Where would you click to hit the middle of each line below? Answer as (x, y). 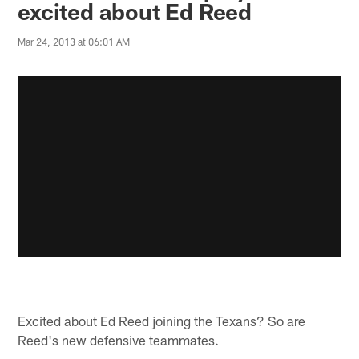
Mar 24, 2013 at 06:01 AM (74, 42)
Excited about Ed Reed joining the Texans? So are (162, 320)
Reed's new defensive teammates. (119, 339)
